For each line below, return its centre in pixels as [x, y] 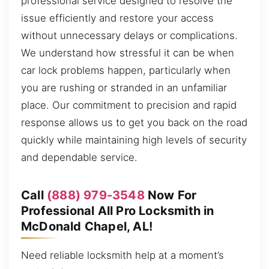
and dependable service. [79, 157]
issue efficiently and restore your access [117, 18]
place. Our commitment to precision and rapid [129, 105]
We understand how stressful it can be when [128, 53]
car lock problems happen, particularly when [126, 70]
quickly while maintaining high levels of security [134, 140]
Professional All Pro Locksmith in [118, 210]
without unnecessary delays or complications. [129, 35]
